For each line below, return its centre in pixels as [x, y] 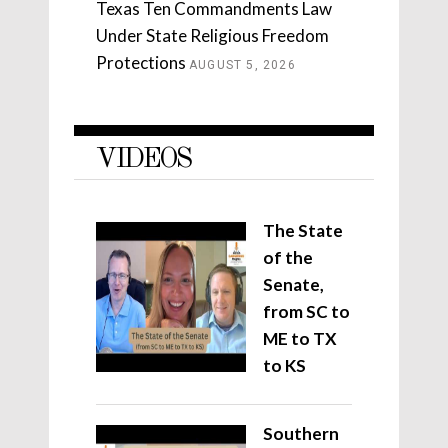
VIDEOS [143, 160]
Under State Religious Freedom [212, 36]
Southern [301, 434]
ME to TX [300, 339]
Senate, [293, 285]
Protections [141, 63]
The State [303, 231]
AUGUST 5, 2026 [242, 65]
